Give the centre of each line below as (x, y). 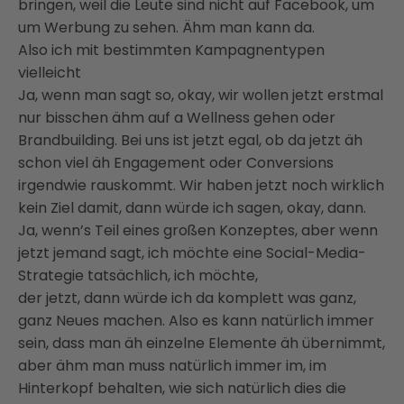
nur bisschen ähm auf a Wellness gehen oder (177, 117)
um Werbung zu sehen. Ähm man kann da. (166, 27)
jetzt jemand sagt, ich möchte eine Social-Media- (192, 252)
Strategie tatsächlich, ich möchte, (138, 275)
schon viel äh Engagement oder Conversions (176, 162)
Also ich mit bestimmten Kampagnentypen (171, 50)
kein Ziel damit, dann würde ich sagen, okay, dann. (192, 207)
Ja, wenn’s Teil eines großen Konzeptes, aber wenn (198, 230)
